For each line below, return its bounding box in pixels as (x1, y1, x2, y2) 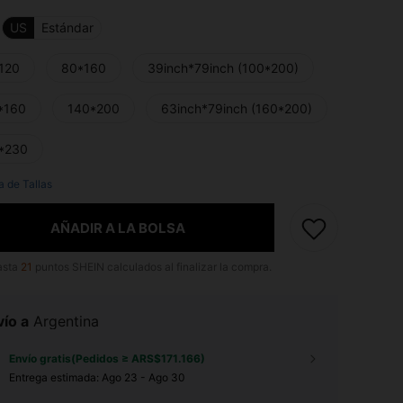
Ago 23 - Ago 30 (102, 371, 185, 385)
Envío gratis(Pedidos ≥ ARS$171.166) (9, 352, 205, 366)
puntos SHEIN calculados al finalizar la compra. (32, 260, 272, 274)
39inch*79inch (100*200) (148, 60, 299, 76)
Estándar (41, 20, 94, 36)
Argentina (33, 312, 99, 331)
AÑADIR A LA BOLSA (49, 219, 185, 237)
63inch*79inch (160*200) (161, 101, 312, 117)
